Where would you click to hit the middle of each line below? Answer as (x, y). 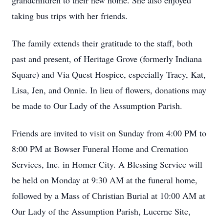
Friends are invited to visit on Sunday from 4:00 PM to (109, 133)
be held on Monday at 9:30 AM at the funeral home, (105, 180)
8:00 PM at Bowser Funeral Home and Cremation (100, 149)
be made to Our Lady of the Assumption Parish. (97, 106)
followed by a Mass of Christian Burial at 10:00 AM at (109, 196)
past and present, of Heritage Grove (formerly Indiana (107, 59)
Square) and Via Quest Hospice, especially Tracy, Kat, (109, 74)
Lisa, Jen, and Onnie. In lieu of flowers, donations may (109, 90)
